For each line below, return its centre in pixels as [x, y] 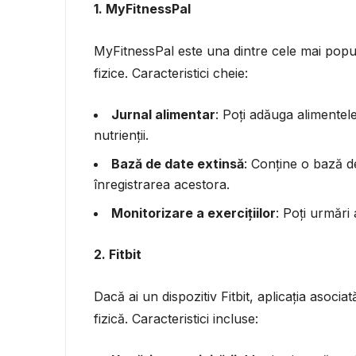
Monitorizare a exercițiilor [193, 213]
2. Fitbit [118, 254]
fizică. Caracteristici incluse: [176, 318]
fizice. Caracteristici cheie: [171, 73]
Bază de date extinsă [178, 163]
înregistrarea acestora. [162, 184]
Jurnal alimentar [163, 114]
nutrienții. [121, 135]
